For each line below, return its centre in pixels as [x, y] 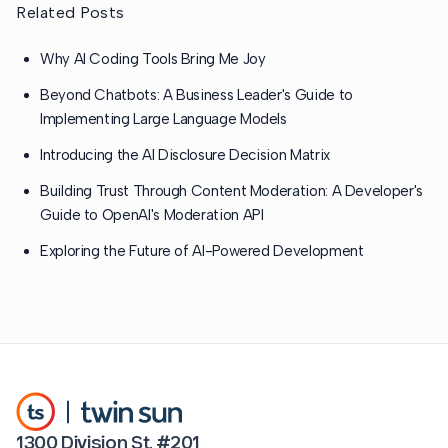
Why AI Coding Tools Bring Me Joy [153, 59]
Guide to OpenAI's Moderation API [152, 215]
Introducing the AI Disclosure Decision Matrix [185, 155]
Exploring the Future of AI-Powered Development [202, 251]
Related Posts [70, 13]
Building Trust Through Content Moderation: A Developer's [231, 191]
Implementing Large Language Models [163, 119]
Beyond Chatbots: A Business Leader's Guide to [196, 95]
